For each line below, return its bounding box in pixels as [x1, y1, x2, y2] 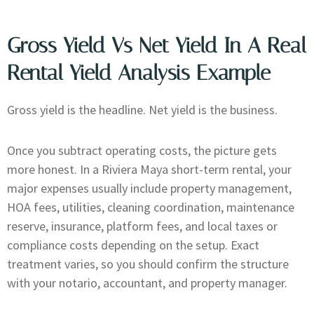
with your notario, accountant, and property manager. [7, 275, 287, 292]
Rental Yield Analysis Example [7, 60, 271, 86]
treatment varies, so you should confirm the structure [7, 256, 289, 273]
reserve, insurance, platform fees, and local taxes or [7, 218, 278, 235]
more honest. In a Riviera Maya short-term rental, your [7, 161, 292, 178]
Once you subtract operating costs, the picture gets [7, 142, 277, 159]
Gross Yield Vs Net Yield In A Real [7, 32, 306, 58]
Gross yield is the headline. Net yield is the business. [7, 101, 278, 118]
